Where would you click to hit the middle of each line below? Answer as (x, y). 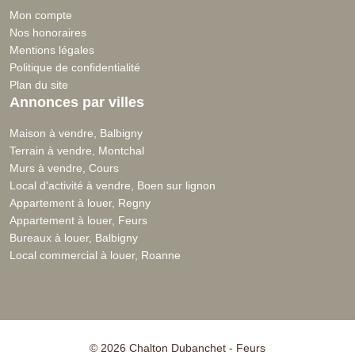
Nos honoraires (48, 32)
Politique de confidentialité (75, 67)
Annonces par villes (77, 102)
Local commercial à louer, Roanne (95, 255)
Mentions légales (52, 50)
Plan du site (39, 84)
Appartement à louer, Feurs (78, 220)
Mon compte (41, 15)
